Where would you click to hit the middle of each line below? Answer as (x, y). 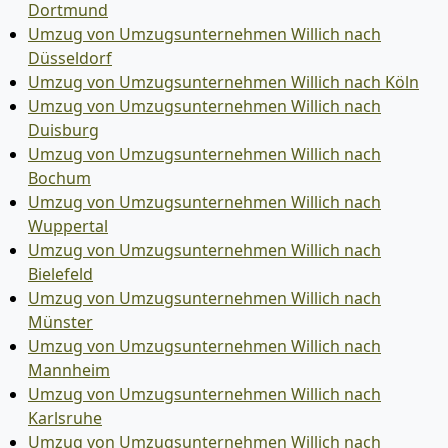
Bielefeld (60, 273)
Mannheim (69, 369)
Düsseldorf (70, 57)
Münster (60, 321)
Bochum (59, 177)
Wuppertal (68, 225)
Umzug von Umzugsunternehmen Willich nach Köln (223, 81)
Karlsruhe (65, 417)
